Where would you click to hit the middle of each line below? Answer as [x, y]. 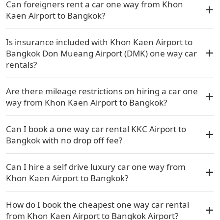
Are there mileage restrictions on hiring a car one [102, 91]
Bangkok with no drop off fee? [64, 140]
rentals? [21, 64]
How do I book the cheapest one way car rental [97, 204]
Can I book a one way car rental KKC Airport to [96, 129]
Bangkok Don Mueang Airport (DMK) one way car [101, 53]
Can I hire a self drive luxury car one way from [96, 166]
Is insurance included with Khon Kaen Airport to [99, 42]
